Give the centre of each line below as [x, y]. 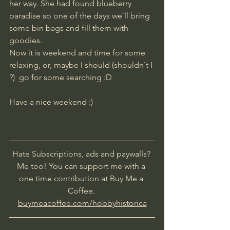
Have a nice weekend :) [51, 102]
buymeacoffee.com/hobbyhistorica [82, 203]
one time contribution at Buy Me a [82, 178]
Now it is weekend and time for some [78, 52]
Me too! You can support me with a [82, 166]
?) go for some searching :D [61, 77]
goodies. [26, 40]
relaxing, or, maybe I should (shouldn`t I [82, 65]
